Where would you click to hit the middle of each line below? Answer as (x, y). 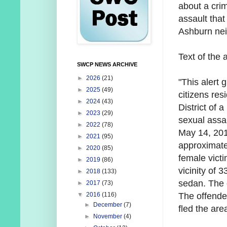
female (193, 158)
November (109, 217)
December (109, 205)
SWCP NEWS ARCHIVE (107, 65)
